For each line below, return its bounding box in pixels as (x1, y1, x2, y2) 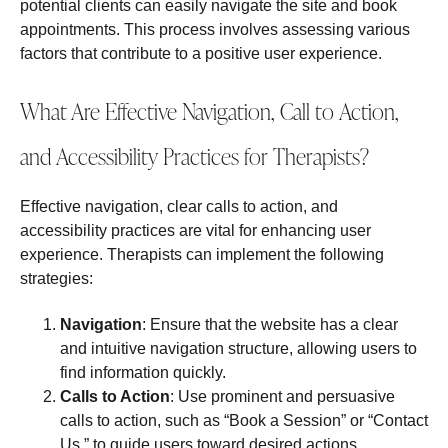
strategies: (20, 269, 93, 287)
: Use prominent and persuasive (170, 388, 395, 406)
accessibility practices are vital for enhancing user (20, 221, 371, 239)
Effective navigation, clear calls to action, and (20, 197, 338, 215)
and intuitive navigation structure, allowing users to (60, 340, 417, 358)
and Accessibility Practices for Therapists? (20, 140, 369, 172)
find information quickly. (60, 364, 226, 382)
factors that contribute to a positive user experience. (20, 45, 382, 63)
